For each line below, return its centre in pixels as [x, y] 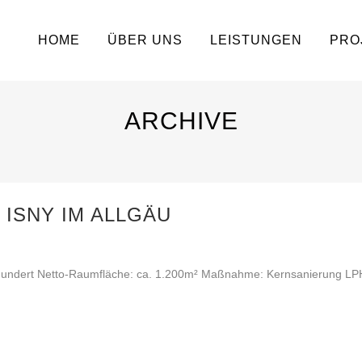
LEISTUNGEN [256, 40]
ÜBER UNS [145, 40]
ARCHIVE [181, 121]
